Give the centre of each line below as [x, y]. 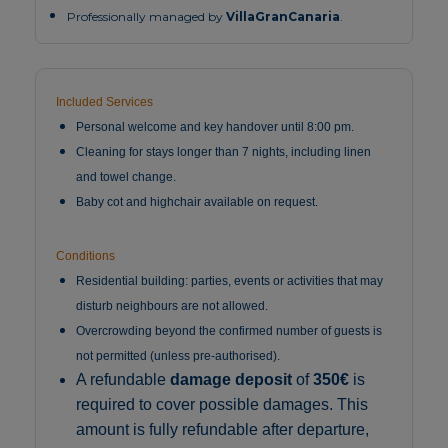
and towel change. [126, 177]
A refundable [123, 380]
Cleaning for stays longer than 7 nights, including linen [224, 152]
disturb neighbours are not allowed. [172, 306]
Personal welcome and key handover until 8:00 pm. [215, 127]
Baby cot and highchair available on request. [197, 202]
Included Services [105, 102]
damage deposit [231, 380]
